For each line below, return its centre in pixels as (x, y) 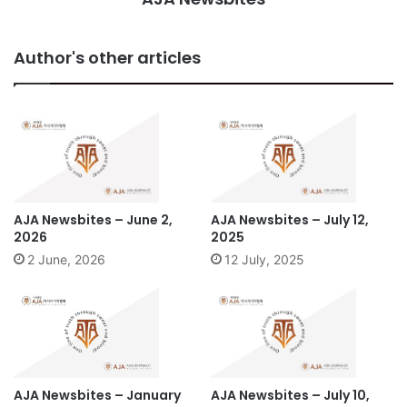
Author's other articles (107, 58)
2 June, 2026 (66, 260)
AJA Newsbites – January (97, 396)
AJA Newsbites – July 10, (290, 396)
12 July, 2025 (264, 260)
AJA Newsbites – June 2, (93, 220)
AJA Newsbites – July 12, (290, 220)
